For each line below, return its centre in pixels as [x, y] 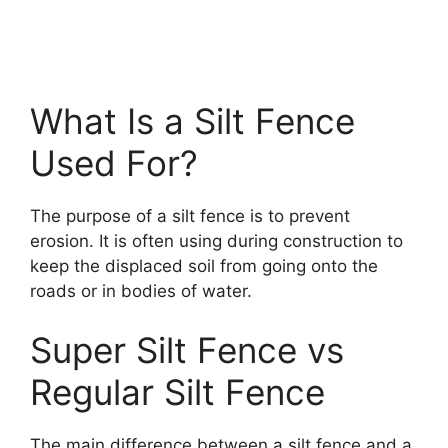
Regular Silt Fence [177, 392]
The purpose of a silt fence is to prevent [190, 215]
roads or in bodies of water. [141, 290]
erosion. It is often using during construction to [216, 240]
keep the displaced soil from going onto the [204, 265]
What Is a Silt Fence [192, 120]
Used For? [114, 162]
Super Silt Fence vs [187, 350]
